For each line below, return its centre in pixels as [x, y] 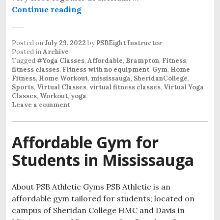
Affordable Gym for [85, 142]
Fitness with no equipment [106, 69]
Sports [23, 87]
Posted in [27, 52]
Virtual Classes [62, 87]
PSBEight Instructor [129, 43]
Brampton [142, 60]
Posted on [28, 43]
